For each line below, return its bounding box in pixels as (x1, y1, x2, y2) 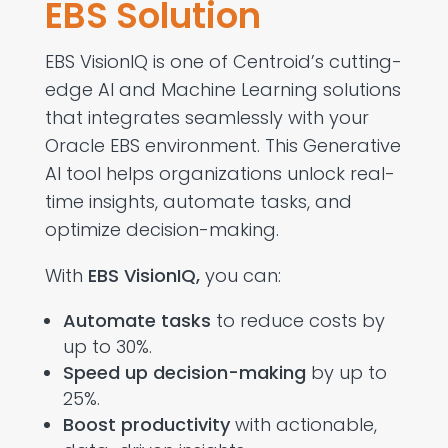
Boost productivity (62, 411, 230, 437)
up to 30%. (62, 333, 152, 359)
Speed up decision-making (62, 359, 306, 385)
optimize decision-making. (44, 216, 279, 242)
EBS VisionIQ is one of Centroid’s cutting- (44, 48, 402, 74)
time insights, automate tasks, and (44, 188, 352, 214)
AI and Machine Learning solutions (97, 76, 401, 102)
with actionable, (229, 411, 377, 437)
